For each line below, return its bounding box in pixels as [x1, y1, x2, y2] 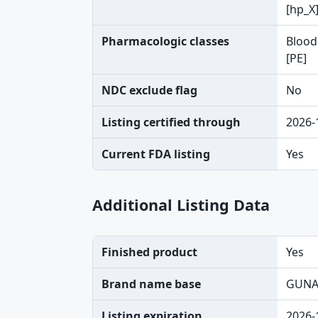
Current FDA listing [102, 146, 210, 162]
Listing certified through [102, 114, 241, 130]
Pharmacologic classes [102, 33, 229, 49]
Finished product [102, 244, 197, 260]
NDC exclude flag [102, 82, 197, 98]
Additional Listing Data [92, 194, 270, 215]
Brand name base [102, 276, 201, 292]
